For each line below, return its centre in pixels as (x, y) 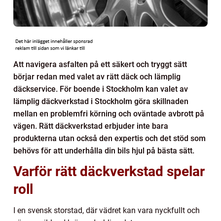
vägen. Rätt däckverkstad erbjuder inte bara (91, 126)
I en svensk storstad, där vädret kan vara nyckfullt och (107, 210)
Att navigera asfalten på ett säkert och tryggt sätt (100, 64)
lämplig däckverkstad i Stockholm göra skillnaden (101, 101)
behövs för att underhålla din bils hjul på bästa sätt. (104, 150)
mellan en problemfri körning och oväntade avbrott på (109, 113)
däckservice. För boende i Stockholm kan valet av (101, 89)
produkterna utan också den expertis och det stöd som (110, 138)
